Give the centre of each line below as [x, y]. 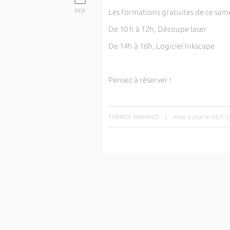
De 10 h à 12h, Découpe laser [157, 29]
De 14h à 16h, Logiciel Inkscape [161, 46]
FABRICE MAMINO [133, 117]
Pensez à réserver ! [140, 80]
